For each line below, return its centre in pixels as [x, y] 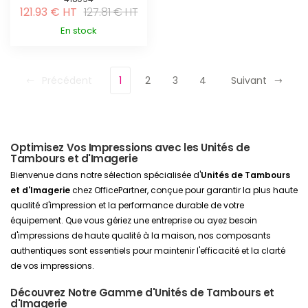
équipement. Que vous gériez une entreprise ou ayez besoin [134, 221]
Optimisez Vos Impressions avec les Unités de [130, 148]
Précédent [67, 81]
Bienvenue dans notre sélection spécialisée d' [106, 175]
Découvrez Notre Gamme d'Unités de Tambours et [142, 293]
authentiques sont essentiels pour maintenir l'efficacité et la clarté [148, 251]
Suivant [249, 81]
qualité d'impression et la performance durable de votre [127, 206]
